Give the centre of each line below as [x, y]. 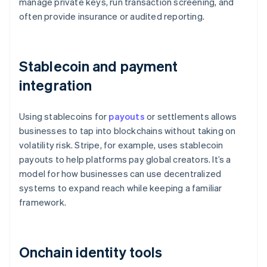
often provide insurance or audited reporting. [112, 16]
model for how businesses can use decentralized [120, 174]
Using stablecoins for [64, 117]
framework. [43, 202]
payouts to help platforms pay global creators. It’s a [125, 159]
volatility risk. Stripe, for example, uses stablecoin [121, 145]
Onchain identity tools [91, 252]
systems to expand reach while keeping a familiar [121, 188]
